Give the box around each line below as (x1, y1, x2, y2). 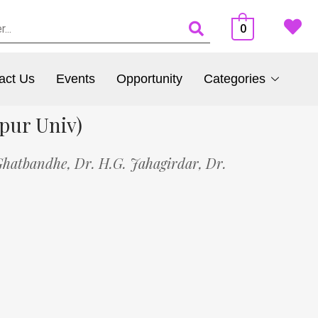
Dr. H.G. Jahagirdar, (75, 153, 206, 172)
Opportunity (116, 72, 182, 87)
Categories (203, 72, 265, 87)
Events (55, 72, 95, 87)
